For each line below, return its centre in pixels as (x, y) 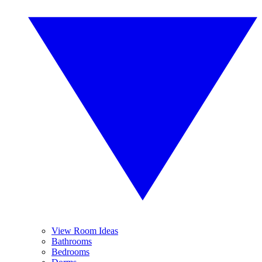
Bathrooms (72, 242)
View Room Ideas (85, 231)
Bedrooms (70, 252)
